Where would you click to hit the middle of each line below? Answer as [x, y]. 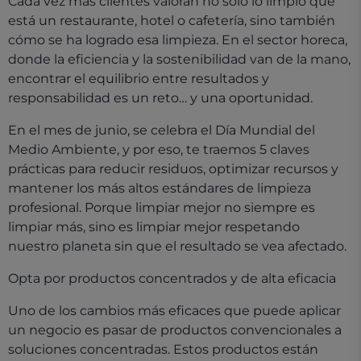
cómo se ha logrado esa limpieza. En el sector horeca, [178, 40]
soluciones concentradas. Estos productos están [163, 349]
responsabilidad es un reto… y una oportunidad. [160, 98]
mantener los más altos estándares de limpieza [160, 188]
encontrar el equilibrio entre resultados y [139, 79]
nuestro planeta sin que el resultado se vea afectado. [177, 246]
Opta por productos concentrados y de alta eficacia [172, 278]
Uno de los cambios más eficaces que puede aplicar [174, 311]
